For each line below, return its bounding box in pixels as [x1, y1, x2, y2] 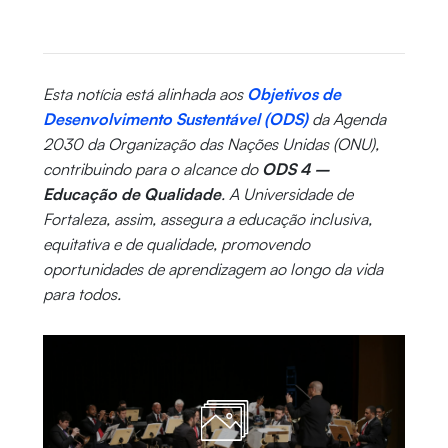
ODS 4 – [261, 158, 330, 179]
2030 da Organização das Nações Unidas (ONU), [42, 133, 379, 154]
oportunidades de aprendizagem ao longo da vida [42, 258, 383, 279]
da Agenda [307, 108, 386, 129]
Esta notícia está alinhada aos [42, 83, 247, 104]
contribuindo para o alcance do [42, 158, 262, 179]
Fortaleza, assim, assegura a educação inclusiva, [42, 208, 372, 229]
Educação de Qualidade [42, 183, 221, 204]
